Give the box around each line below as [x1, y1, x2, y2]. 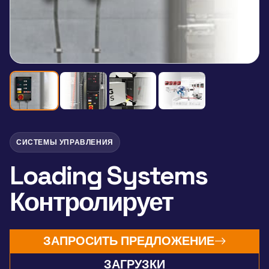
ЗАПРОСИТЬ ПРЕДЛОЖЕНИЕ [43, 233, 214, 249]
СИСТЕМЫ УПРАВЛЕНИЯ [16, 138, 113, 147]
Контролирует [10, 185, 173, 219]
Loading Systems [10, 159, 207, 192]
